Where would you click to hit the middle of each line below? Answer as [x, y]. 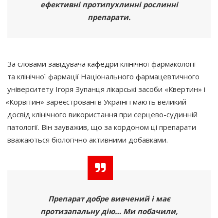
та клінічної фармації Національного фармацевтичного [103, 76]
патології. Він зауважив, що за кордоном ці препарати [102, 127]
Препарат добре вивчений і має [109, 198]
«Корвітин [23, 101]
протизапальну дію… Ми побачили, [109, 211]
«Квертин [181, 89]
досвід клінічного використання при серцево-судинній [102, 114]
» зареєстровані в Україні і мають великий [113, 101]
